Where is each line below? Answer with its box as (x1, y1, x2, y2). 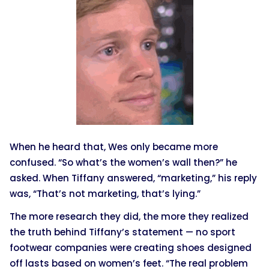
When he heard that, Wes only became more (10, 140, 218, 153)
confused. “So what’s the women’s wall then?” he (10, 156, 237, 169)
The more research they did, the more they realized (10, 210, 249, 223)
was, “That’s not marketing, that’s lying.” (10, 187, 201, 200)
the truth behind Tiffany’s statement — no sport (10, 225, 235, 238)
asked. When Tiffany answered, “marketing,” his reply (10, 171, 257, 184)
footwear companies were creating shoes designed (10, 241, 252, 254)
